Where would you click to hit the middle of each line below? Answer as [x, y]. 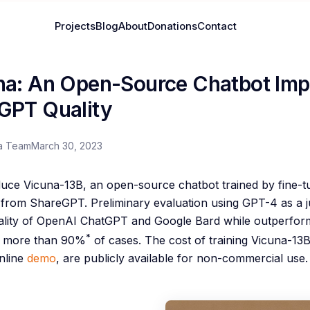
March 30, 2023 [67, 145]
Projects [75, 26]
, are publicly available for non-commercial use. [182, 258]
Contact [217, 26]
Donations [172, 26]
